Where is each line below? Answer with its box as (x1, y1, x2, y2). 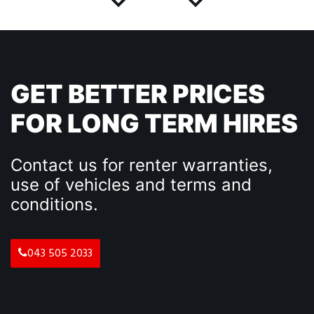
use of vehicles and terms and (11, 175, 252, 195)
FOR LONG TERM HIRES (11, 108, 298, 139)
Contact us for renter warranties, (11, 155, 273, 175)
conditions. (11, 194, 98, 214)
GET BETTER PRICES (11, 78, 265, 109)
